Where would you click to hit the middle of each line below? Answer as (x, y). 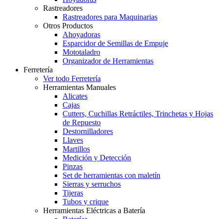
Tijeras (73, 193)
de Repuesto (82, 123)
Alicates (75, 96)
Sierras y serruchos (92, 184)
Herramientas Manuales (79, 88)
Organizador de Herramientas (108, 61)
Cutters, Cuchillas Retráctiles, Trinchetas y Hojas (138, 114)
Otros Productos (68, 26)
